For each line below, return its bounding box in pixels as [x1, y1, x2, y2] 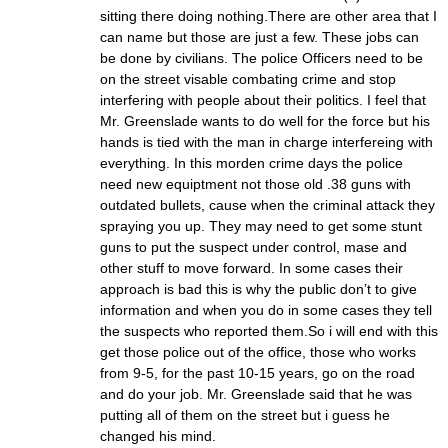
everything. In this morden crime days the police [100, 154, 403, 171]
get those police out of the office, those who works [100, 343, 416, 360]
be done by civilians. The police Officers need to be [100, 49, 423, 66]
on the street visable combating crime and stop [100, 70, 396, 87]
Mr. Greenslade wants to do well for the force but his [100, 112, 430, 129]
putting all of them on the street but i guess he [100, 406, 390, 423]
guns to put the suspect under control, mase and [100, 238, 407, 255]
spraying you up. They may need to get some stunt [100, 217, 422, 234]
